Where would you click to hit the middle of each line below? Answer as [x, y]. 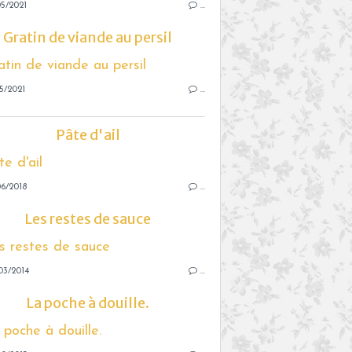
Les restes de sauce [88, 218]
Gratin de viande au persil [88, 37]
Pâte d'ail [88, 134]
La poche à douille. [88, 302]
